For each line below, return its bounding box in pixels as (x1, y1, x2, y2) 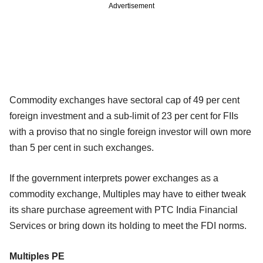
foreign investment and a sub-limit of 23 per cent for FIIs (9, 110, 238, 121)
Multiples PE (9, 251, 65, 261)
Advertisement (109, 1, 154, 10)
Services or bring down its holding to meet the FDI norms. (9, 220, 247, 231)
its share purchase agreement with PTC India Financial (9, 204, 238, 215)
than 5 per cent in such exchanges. (9, 142, 154, 153)
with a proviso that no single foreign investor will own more (9, 126, 251, 137)
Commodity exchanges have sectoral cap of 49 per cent (9, 95, 240, 105)
